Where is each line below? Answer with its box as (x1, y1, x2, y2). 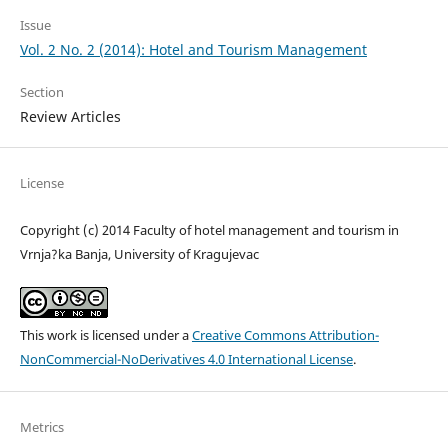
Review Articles (19, 107, 121, 127)
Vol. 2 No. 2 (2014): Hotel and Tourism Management (19, 39, 367, 59)
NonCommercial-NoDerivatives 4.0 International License (19, 349, 353, 368)
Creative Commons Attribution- (191, 325, 379, 344)
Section (19, 83, 64, 102)
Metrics (19, 417, 64, 436)
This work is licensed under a (19, 325, 192, 344)
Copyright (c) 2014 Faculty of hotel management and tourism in (19, 221, 399, 240)
